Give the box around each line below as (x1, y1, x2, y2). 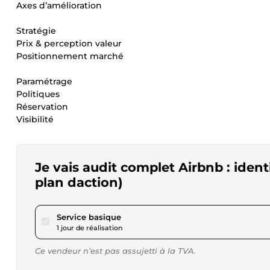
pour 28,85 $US (121, 212, 181, 221)
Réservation (16, 101, 68, 112)
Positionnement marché (16, 51, 124, 61)
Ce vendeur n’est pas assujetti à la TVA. (35, 246, 196, 256)
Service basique (57, 212, 121, 222)
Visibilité (16, 114, 54, 125)
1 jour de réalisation (57, 224, 122, 232)
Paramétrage (16, 76, 72, 87)
